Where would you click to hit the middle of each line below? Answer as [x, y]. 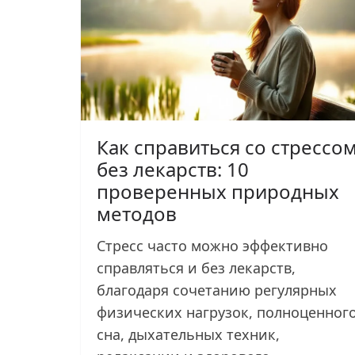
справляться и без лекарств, [196, 267]
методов [137, 213]
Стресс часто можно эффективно [212, 245]
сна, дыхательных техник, [188, 334]
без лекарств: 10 [173, 169]
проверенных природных [218, 191]
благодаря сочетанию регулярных [217, 290]
